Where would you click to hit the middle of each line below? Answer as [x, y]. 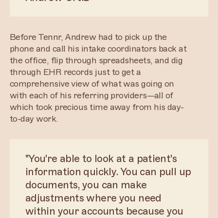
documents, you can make [86, 185]
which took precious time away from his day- [97, 107]
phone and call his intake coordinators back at [98, 49]
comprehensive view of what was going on [92, 84]
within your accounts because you [104, 211]
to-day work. [34, 119]
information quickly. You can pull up [108, 172]
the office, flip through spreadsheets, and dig [96, 60]
